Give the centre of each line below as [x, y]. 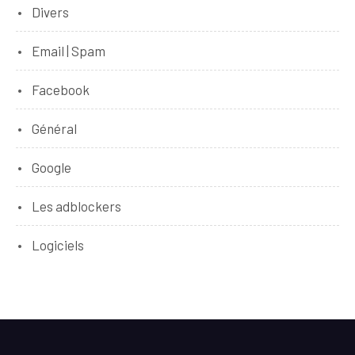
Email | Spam [69, 50]
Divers [50, 11]
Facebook [61, 89]
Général [54, 128]
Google [52, 167]
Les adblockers [76, 206]
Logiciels [58, 244]
